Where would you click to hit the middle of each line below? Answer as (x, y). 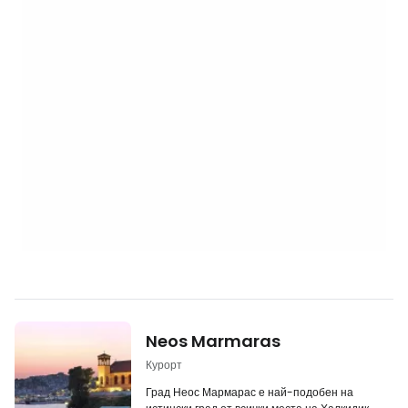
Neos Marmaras (213, 341)
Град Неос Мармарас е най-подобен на (250, 392)
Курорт (164, 365)
